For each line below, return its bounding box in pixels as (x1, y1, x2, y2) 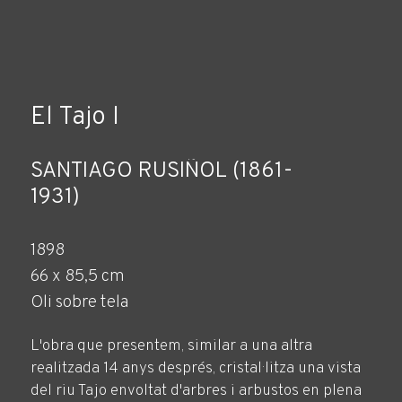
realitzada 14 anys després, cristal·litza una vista (30, 359, 361, 380)
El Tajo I (30, 100, 119, 134)
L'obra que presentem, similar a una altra (30, 336, 312, 357)
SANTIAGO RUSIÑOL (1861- (30, 157, 293, 185)
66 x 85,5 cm (30, 265, 125, 287)
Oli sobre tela (30, 291, 128, 313)
